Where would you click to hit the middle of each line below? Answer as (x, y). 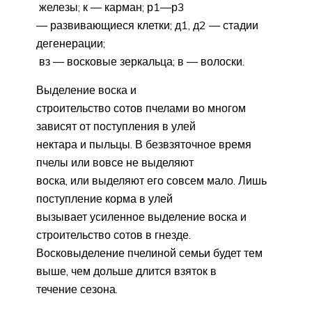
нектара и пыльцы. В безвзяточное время (144, 144)
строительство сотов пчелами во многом (141, 108)
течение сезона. (77, 289)
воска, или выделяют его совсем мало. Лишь (151, 180)
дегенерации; (71, 43)
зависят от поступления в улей (116, 126)
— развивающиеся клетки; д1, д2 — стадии (147, 25)
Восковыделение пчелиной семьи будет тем (149, 252)
